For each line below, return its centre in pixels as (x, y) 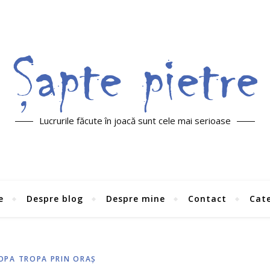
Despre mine (135, 199)
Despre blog (55, 199)
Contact (207, 199)
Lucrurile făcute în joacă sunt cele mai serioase (135, 121)
